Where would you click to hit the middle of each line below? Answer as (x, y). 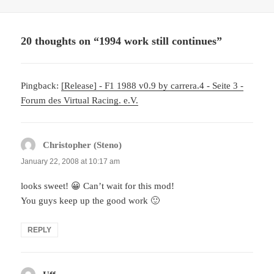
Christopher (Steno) (83, 145)
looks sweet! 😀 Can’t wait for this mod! (98, 186)
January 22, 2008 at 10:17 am (71, 161)
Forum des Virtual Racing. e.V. (80, 100)
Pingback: (41, 85)
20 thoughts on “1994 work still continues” (122, 41)
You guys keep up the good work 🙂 (91, 200)
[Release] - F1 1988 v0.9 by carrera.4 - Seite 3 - (153, 85)
